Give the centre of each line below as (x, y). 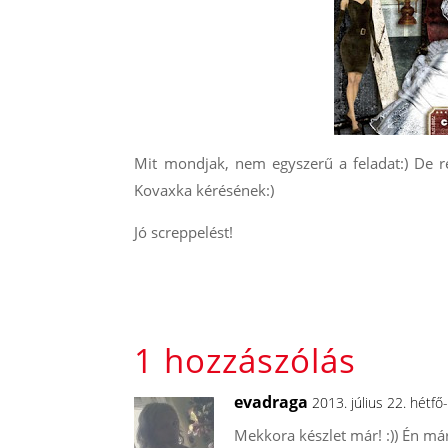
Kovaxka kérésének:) (204, 190)
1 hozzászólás (245, 360)
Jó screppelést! (184, 232)
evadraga (271, 401)
